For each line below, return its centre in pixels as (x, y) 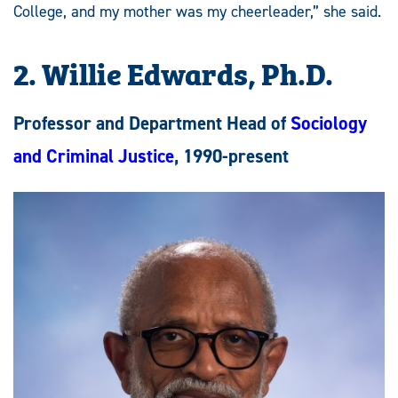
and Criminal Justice (94, 156)
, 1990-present (231, 156)
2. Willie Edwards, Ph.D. (173, 72)
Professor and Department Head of (152, 123)
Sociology (329, 123)
